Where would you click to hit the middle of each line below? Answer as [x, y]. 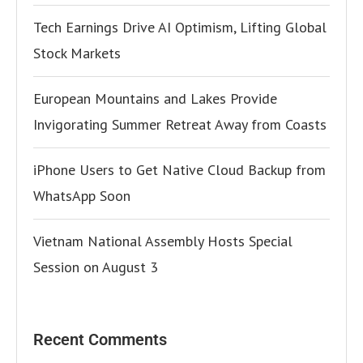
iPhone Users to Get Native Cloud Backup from [179, 170]
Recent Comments [100, 340]
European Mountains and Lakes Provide [155, 99]
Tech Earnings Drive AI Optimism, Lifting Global [180, 28]
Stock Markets [77, 53]
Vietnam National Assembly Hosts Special [163, 241]
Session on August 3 [96, 267]
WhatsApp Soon [82, 196]
